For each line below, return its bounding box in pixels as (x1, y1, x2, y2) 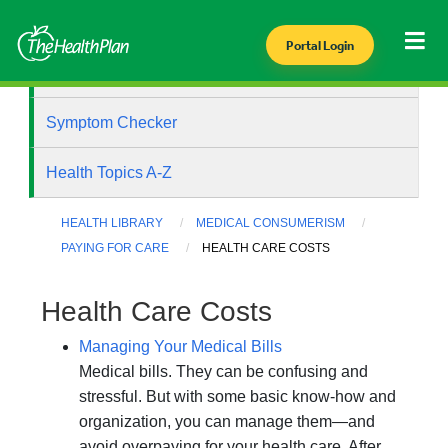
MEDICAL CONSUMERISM (196, 216, 346, 230)
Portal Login (285, 38, 354, 53)
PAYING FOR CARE (61, 241, 170, 256)
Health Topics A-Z (46, 164, 173, 181)
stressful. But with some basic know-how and (79, 388, 396, 406)
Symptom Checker (46, 114, 178, 131)
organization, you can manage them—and (79, 413, 375, 431)
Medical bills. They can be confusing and (79, 363, 368, 381)
